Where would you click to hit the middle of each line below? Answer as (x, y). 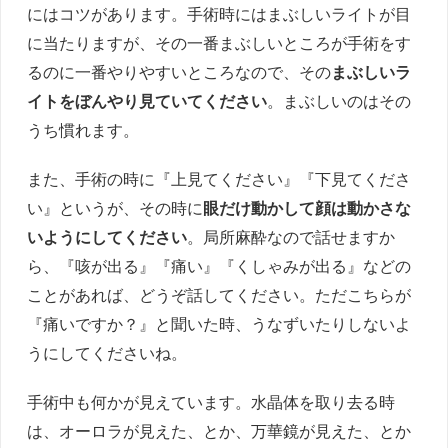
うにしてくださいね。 (107, 352)
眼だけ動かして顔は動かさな (307, 207)
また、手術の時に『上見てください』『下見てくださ (219, 178)
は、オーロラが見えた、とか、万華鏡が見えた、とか (219, 430)
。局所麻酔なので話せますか (291, 236)
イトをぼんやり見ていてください (147, 100)
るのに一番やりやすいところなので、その (179, 71)
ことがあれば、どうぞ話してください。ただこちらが (219, 294)
